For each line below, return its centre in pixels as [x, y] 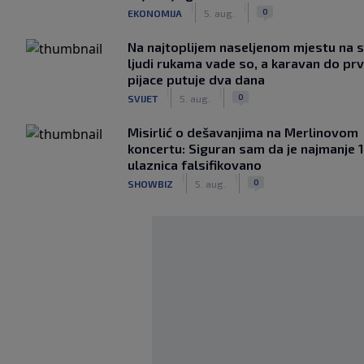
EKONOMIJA [155, 13]
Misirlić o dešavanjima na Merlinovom [243, 132]
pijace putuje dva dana [196, 79]
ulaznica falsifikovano [195, 165]
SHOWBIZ [150, 183]
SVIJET [143, 98]
